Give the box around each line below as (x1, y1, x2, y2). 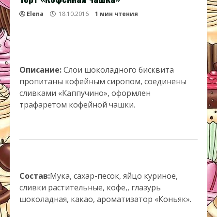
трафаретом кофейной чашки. (19, 99, 135, 110)
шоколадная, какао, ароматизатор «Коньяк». (19, 194, 191, 204)
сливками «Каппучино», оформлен (19, 88, 151, 98)
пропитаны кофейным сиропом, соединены (19, 76, 186, 87)
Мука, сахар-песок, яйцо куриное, (50, 170, 178, 181)
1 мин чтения (95, 10, 138, 18)
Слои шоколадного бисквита (63, 64, 174, 75)
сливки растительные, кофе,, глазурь (19, 182, 161, 193)
